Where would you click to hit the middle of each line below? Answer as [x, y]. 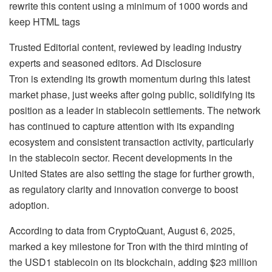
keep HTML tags [45, 21]
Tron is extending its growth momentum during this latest [130, 78]
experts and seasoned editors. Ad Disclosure [105, 63]
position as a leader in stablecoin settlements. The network [135, 110]
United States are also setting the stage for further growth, [132, 173]
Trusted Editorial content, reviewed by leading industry [125, 47]
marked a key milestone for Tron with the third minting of [128, 246]
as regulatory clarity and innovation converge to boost [124, 189]
